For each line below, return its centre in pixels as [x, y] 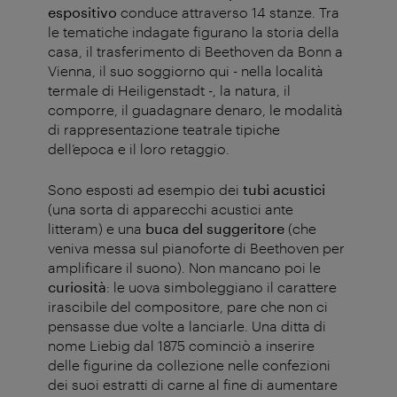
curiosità [77, 287]
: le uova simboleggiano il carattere [222, 287]
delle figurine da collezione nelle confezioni [189, 365]
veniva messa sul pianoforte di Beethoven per [196, 248]
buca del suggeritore [217, 229]
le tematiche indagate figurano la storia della [194, 32]
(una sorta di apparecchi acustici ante [171, 209]
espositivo [82, 12]
